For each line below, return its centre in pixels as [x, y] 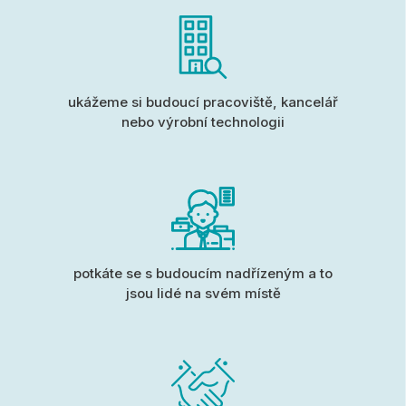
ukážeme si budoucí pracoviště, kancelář [203, 102]
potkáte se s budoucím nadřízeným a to [203, 274]
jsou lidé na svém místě [203, 294]
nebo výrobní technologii [203, 122]
